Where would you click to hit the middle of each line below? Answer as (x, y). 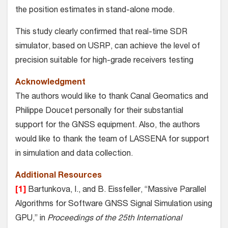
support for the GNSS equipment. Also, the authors (108, 126)
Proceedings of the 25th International (115, 219)
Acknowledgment (50, 83)
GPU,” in (31, 219)
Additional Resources (59, 176)
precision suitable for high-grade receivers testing (104, 61)
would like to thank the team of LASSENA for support (112, 140)
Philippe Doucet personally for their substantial (99, 112)
